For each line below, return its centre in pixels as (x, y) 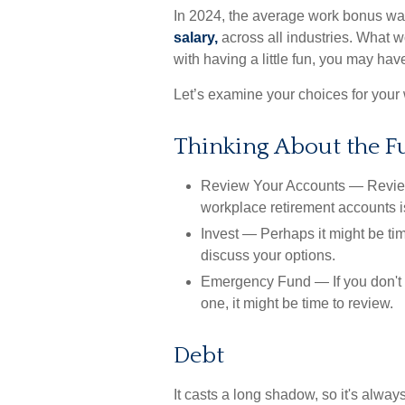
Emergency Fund (256, 282)
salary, (196, 38)
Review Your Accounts (273, 186)
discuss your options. (268, 255)
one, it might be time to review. (297, 303)
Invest (220, 234)
